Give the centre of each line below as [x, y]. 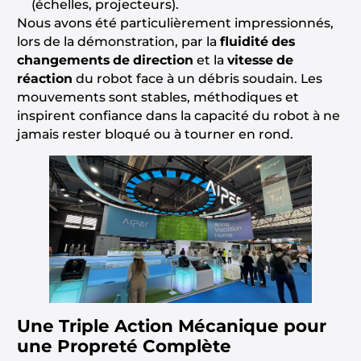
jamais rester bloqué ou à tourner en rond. [155, 134]
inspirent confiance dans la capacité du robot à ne [178, 115]
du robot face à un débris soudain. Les [197, 78]
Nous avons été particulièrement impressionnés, [175, 23]
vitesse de [260, 60]
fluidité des [257, 41]
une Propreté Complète [124, 345]
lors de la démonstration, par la [118, 41]
